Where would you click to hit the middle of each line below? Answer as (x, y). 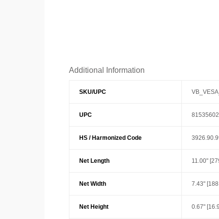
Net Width (92, 184)
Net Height (94, 207)
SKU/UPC (92, 92)
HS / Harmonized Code (110, 138)
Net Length (94, 161)
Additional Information (107, 70)
